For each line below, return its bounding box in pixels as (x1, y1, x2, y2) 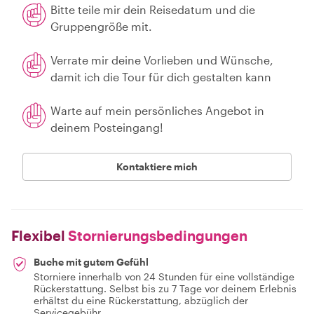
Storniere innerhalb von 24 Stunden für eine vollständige (34, 271, 294, 282)
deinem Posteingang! (50, 121, 163, 134)
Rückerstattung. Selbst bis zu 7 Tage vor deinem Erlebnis (34, 282, 296, 294)
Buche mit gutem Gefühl (34, 256, 149, 268)
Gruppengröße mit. (50, 20, 152, 33)
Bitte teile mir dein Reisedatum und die (50, 3, 255, 16)
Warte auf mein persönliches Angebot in (50, 104, 264, 117)
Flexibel (11, 227, 65, 244)
